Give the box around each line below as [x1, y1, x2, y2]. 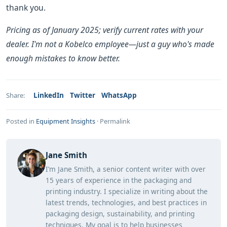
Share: [6, 91, 25, 100]
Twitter [70, 90, 95, 100]
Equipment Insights [36, 117, 95, 126]
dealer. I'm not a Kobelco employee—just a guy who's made [6, 39, 214, 50]
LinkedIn [33, 90, 64, 100]
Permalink [100, 117, 130, 126]
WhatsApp [101, 90, 137, 100]
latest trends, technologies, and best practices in [46, 198, 207, 207]
